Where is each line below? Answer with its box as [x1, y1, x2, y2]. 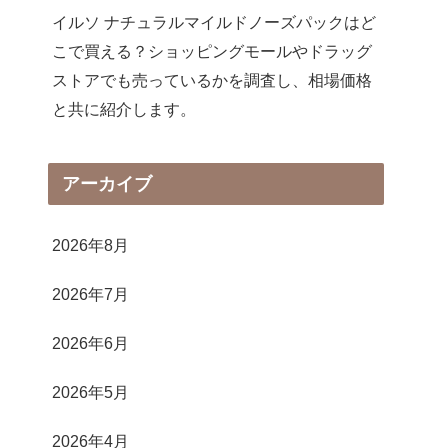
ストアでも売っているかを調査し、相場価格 [52, 70, 372, 89]
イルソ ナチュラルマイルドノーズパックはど [52, 12, 376, 31]
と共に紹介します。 [52, 99, 196, 118]
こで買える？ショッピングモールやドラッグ [52, 41, 372, 60]
